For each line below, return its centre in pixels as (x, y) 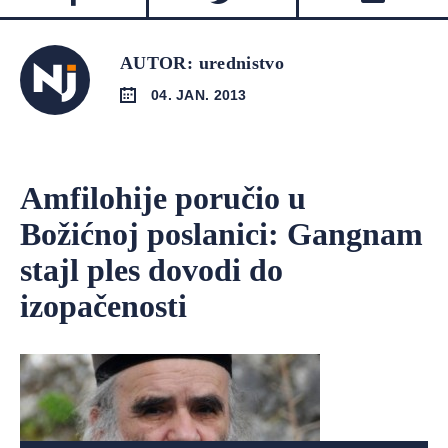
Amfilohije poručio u (163, 198)
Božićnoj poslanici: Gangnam (221, 234)
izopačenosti (103, 306)
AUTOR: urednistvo (202, 63)
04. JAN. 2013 (199, 94)
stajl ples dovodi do (151, 270)
